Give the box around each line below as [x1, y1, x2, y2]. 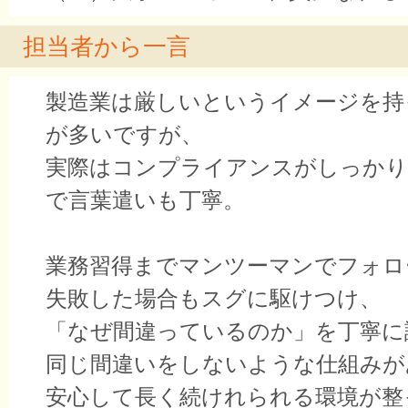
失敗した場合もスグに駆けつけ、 [46, 286, 382, 311]
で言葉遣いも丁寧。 [46, 188, 245, 213]
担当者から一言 [23, 33, 190, 61]
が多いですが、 [46, 122, 203, 148]
